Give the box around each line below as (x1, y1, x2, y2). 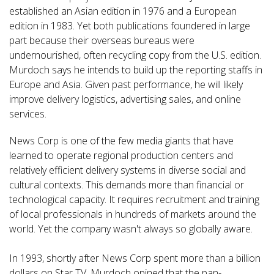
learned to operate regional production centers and (9, 149, 233, 162)
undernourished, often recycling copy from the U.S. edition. (9, 48, 261, 62)
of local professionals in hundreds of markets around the (9, 207, 256, 221)
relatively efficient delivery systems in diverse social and (9, 163, 246, 177)
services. (9, 107, 46, 120)
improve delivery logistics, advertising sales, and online (9, 92, 241, 106)
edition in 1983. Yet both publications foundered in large (9, 19, 250, 32)
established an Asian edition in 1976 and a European (9, 4, 237, 18)
